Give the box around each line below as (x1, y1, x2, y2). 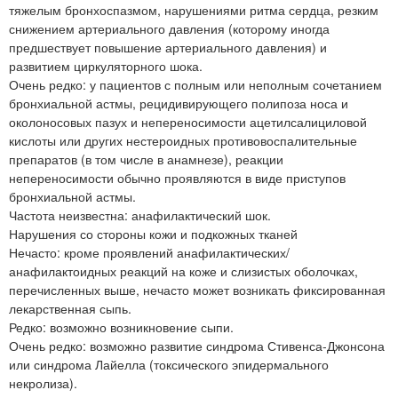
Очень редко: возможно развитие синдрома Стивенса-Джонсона (9, 336, 385, 354)
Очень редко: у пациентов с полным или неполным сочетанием (9, 75, 382, 93)
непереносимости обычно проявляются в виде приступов (9, 168, 346, 187)
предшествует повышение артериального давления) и (9, 37, 327, 56)
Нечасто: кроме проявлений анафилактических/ (9, 243, 290, 261)
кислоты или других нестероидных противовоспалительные (9, 131, 357, 149)
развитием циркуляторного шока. (9, 56, 203, 75)
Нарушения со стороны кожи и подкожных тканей (9, 224, 298, 243)
